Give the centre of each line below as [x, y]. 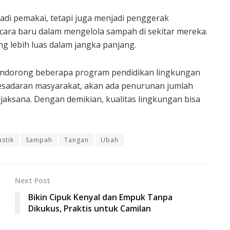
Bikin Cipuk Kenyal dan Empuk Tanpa [100, 197]
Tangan [76, 140]
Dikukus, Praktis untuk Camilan [90, 208]
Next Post [33, 180]
